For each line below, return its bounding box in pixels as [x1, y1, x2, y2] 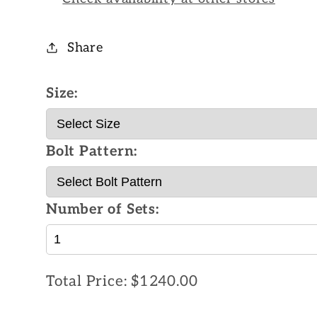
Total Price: [46, 272, 132, 290]
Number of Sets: [46, 201, 159, 219]
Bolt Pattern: [46, 143, 138, 161]
